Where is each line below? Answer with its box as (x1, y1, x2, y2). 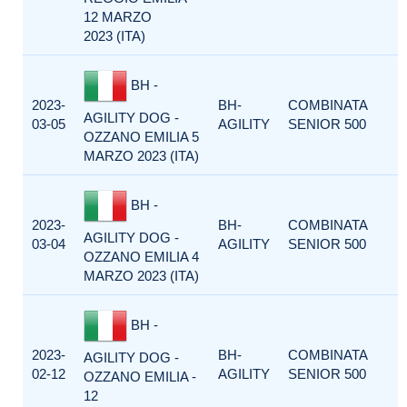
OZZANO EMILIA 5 (84, 129, 199, 144)
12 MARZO (84, 9, 152, 25)
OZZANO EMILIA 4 (84, 249, 199, 264)
